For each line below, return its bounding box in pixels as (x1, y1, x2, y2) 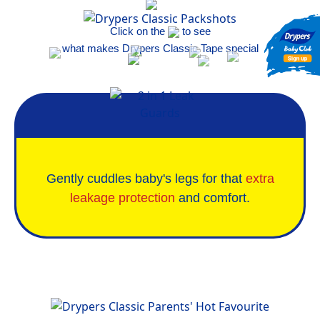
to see (179, 24, 211, 37)
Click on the (109, 24, 168, 37)
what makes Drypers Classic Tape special (61, 41, 259, 54)
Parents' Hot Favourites (79, 271, 241, 296)
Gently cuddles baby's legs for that (46, 171, 246, 186)
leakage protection (70, 190, 175, 205)
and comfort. (175, 190, 250, 205)
